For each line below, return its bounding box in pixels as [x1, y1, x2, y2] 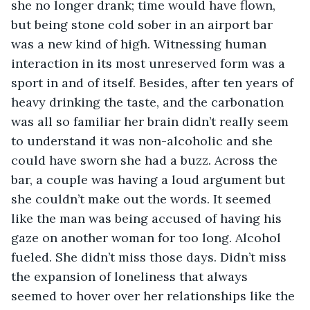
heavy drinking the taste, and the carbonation [11, 93, 287, 110]
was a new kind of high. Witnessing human [11, 35, 270, 52]
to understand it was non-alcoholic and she [11, 132, 276, 149]
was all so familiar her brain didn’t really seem [11, 113, 292, 129]
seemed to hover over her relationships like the [11, 287, 298, 304]
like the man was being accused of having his [11, 210, 285, 226]
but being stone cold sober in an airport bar [11, 16, 276, 33]
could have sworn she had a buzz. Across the [11, 152, 281, 168]
